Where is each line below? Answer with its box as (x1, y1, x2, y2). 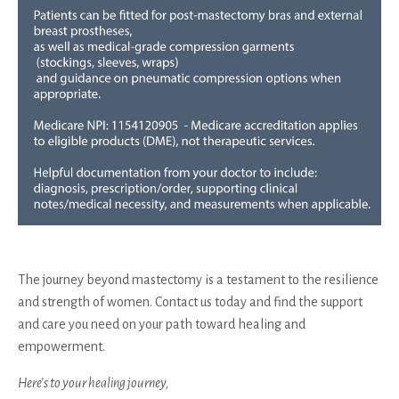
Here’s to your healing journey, (18, 375, 169, 390)
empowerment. (18, 338, 105, 354)
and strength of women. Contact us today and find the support (18, 294, 362, 309)
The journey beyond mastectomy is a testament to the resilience (18, 272, 379, 287)
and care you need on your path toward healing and (18, 316, 305, 331)
